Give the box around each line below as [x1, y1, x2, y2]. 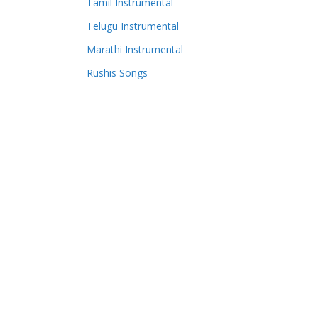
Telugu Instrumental [87, 19, 179, 33]
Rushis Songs [87, 66, 148, 79]
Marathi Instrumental [87, 43, 183, 56]
